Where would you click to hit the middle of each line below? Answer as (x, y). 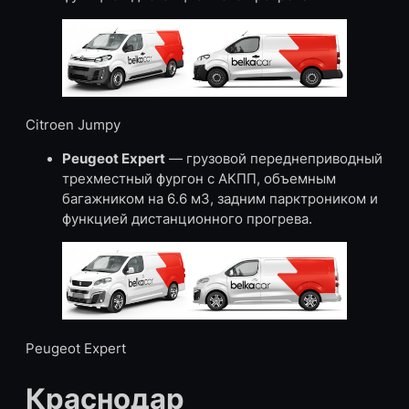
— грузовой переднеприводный (274, 158)
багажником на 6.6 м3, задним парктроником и (220, 199)
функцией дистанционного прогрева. (187, 219)
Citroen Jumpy (73, 126)
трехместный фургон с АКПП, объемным (199, 178)
